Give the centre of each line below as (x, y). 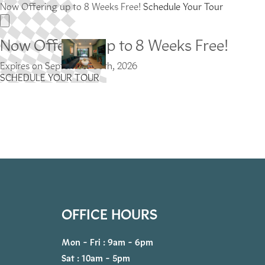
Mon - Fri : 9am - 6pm (107, 243)
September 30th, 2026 (90, 66)
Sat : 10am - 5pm (96, 258)
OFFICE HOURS (109, 214)
